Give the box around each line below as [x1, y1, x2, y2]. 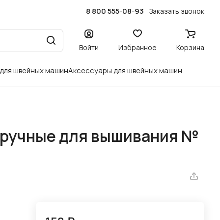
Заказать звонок [149, 6, 204, 16]
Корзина [176, 42, 204, 52]
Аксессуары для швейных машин [68, 65, 182, 76]
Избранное [118, 42, 157, 52]
